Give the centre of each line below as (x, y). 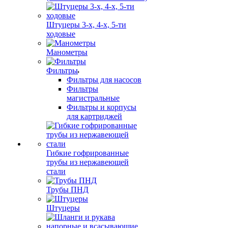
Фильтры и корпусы (102, 107)
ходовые (61, 34)
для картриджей (94, 116)
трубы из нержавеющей (88, 162)
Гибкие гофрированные (88, 153)
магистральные (93, 98)
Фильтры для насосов (104, 80)
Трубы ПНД (67, 190)
